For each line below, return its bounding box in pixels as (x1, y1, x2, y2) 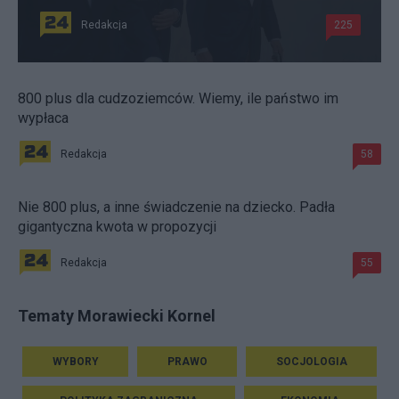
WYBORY (52, 354, 99, 368)
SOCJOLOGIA (275, 354, 347, 368)
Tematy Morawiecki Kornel (18, 305, 216, 325)
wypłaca (18, 109, 69, 126)
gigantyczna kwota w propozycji (18, 217, 216, 235)
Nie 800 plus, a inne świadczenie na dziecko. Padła (18, 198, 335, 216)
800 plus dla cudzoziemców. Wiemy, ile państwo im (18, 89, 338, 107)
